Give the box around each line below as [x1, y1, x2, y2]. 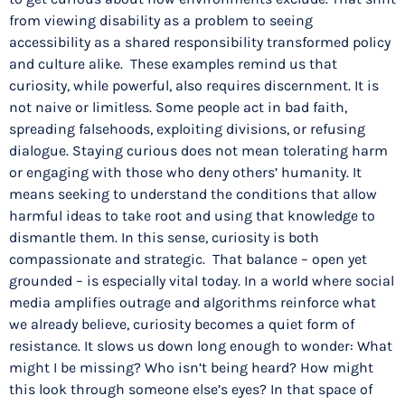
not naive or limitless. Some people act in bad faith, [9, 99, 347, 117]
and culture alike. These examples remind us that [9, 55, 337, 73]
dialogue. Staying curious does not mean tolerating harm [9, 142, 388, 160]
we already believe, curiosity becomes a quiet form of [9, 316, 354, 334]
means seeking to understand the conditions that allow [9, 185, 377, 203]
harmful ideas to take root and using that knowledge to [9, 207, 375, 225]
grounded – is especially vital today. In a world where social [9, 272, 394, 290]
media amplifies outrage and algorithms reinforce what [9, 294, 376, 312]
